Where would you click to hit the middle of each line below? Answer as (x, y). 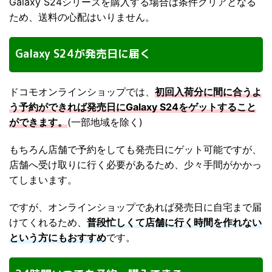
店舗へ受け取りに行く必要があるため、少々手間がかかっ (135, 164)
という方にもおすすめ (58, 237)
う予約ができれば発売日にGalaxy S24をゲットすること (133, 107)
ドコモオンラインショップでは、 (82, 91)
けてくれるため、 (48, 222)
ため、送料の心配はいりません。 (82, 17)
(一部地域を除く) (105, 122)
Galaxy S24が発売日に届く (83, 53)
